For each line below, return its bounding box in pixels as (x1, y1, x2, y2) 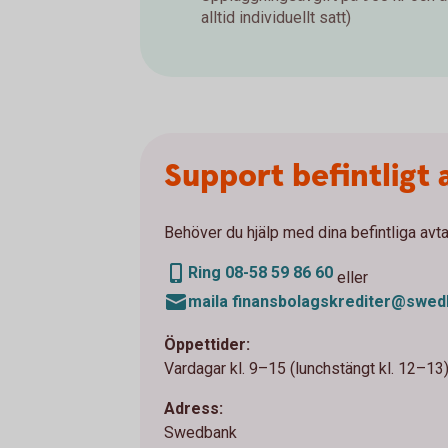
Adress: (164, 398, 223, 418)
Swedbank (164, 422, 237, 442)
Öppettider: (164, 334, 250, 354)
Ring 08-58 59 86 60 (188, 262, 333, 282)
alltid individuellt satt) (201, 7, 351, 27)
